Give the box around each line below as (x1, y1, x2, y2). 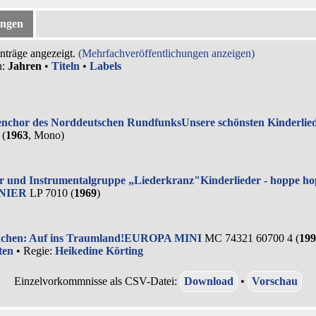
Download (184, 275, 233, 287)
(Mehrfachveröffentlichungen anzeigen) (78, 47, 255, 59)
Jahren (8, 60, 42, 72)
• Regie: (13, 245, 55, 257)
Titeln (51, 60, 80, 72)
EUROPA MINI (124, 232, 202, 244)
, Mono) (28, 129, 64, 141)
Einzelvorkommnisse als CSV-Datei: (14, 275, 180, 287)
